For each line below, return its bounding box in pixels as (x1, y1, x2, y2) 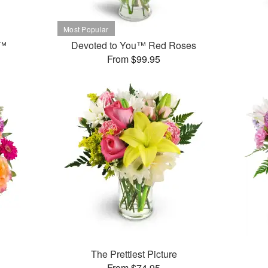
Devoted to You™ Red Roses (71, 38, 197, 53)
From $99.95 (107, 52, 161, 66)
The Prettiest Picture (90, 247, 177, 261)
